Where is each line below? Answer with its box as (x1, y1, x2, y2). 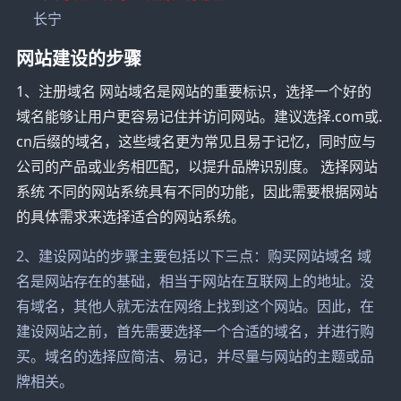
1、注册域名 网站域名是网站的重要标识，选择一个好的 (15, 81, 371, 101)
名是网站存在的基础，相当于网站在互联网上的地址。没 (15, 270, 374, 291)
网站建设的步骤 (15, 44, 141, 71)
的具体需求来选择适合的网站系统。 (15, 206, 245, 226)
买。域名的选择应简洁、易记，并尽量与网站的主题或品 (15, 346, 374, 366)
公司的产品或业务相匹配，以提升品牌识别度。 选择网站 (15, 156, 378, 176)
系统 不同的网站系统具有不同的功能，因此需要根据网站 (15, 181, 378, 201)
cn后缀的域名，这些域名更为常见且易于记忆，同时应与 (15, 131, 376, 151)
